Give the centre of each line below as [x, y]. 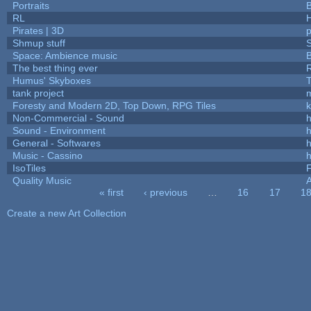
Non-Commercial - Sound [68, 118]
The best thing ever [55, 68]
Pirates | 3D [38, 30]
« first [111, 192]
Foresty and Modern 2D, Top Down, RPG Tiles [114, 105]
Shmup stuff [39, 43]
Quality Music [42, 180]
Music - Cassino [47, 155]
